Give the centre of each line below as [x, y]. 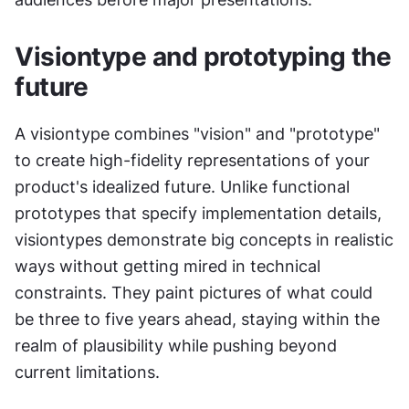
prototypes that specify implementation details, [198, 213]
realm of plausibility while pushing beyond [176, 346]
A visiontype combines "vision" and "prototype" [197, 134]
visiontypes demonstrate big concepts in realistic [204, 240]
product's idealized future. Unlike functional [182, 187]
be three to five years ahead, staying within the [197, 319]
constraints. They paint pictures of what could [194, 293]
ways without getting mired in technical [168, 266]
